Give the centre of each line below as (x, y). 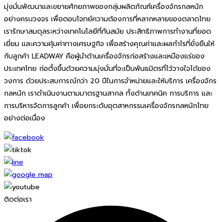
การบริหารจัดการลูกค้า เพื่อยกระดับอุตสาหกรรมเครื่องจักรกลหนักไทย (106, 106)
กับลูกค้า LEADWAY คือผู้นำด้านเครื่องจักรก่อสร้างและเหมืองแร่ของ (104, 56)
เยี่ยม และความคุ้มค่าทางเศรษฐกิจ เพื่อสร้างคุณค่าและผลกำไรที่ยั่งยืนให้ (109, 44)
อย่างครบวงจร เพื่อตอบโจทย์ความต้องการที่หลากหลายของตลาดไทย (107, 19)
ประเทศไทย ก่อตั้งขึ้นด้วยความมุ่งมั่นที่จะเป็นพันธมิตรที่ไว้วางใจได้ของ (107, 69)
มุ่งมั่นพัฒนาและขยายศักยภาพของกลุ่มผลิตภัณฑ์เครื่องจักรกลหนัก (104, 7)
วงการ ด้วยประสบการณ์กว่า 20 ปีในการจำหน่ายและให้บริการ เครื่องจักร (110, 81)
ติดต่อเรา (18, 200)
